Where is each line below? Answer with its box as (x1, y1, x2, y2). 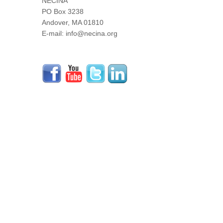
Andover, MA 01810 (42, 18, 104, 27)
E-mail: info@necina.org (42, 29, 117, 38)
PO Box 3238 (42, 7, 84, 16)
